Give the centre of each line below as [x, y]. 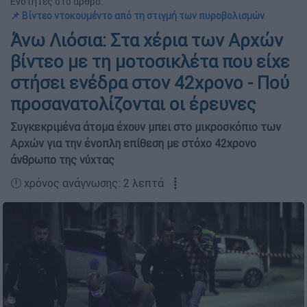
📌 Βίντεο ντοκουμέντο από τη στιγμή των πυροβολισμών [137, 16]
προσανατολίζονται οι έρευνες [133, 104]
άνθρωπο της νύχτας [62, 160]
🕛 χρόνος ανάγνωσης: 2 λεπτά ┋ [95, 183]
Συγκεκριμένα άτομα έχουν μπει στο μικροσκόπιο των [146, 127]
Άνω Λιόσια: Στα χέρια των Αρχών [147, 40]
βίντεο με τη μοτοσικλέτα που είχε [150, 62]
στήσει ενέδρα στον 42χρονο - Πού [150, 83]
